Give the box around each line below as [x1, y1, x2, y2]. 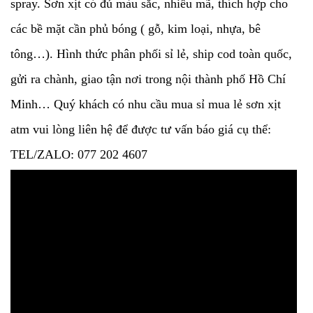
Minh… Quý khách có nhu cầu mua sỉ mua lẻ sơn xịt [10, 97, 281, 111]
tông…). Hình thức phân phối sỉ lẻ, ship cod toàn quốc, [10, 47, 292, 61]
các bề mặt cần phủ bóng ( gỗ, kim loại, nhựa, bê [10, 22, 261, 36]
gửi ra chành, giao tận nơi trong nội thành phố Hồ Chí [10, 72, 286, 86]
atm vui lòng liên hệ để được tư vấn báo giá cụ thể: [10, 122, 271, 136]
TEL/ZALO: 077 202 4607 [10, 147, 147, 161]
